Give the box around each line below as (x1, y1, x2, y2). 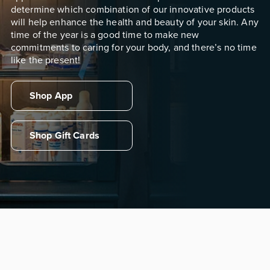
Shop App (29, 89, 72, 103)
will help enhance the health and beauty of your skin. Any (10, 14, 259, 28)
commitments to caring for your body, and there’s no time (10, 40, 257, 54)
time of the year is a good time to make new (10, 27, 199, 41)
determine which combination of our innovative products (10, 2, 255, 16)
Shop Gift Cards (29, 128, 100, 143)
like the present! (10, 52, 81, 66)
